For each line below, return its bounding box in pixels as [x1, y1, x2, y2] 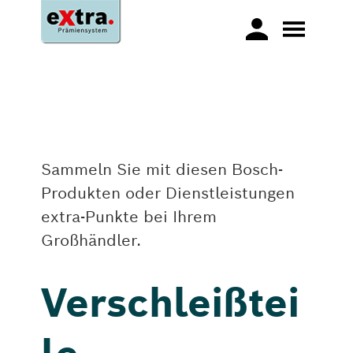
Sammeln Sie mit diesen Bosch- [40, 158, 283, 180]
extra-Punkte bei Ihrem [40, 206, 217, 227]
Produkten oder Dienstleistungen [40, 182, 295, 203]
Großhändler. [40, 229, 141, 251]
